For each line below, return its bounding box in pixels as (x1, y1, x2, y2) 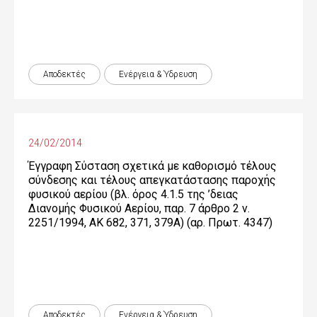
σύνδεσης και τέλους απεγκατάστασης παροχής (28, 173, 276, 187)
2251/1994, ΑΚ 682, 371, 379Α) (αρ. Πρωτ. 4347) (28, 216, 272, 229)
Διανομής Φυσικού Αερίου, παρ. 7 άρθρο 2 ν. (28, 202, 250, 215)
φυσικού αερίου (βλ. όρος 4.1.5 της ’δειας (28, 188, 238, 201)
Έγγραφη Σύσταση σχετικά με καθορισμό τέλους (28, 159, 277, 173)
